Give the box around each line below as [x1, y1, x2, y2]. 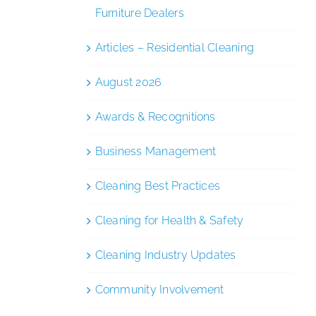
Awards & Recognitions [95, 109, 216, 123]
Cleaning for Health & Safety [95, 213, 244, 227]
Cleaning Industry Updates [95, 248, 236, 262]
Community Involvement [95, 282, 224, 296]
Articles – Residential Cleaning [95, 40, 255, 54]
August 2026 [95, 75, 162, 89]
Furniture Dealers [95, 6, 184, 20]
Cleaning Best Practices [95, 178, 221, 193]
